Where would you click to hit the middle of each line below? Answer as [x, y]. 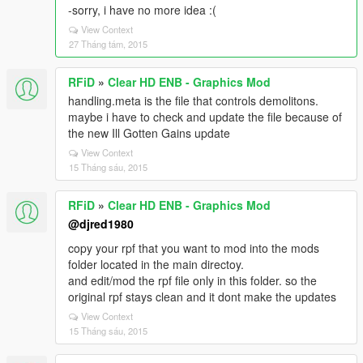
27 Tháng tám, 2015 [108, 44]
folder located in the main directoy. [156, 264]
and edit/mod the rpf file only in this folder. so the [192, 280]
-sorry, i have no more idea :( [142, 10]
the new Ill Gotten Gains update [149, 133]
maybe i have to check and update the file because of [205, 117]
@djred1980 [101, 224]
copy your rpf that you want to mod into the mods [194, 248]
